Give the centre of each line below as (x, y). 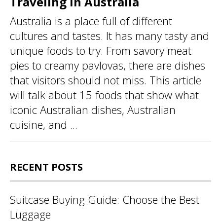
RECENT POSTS (46, 167)
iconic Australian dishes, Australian (93, 109)
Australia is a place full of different (91, 20)
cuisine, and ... (44, 124)
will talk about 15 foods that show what (104, 94)
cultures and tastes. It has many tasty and (110, 35)
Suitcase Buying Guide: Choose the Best (105, 199)
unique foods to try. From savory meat (101, 50)
